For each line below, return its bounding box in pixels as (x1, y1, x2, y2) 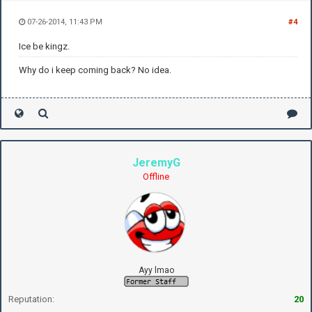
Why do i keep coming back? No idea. (19, 64, 171, 75)
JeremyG (132, 155, 180, 169)
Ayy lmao (138, 265, 174, 275)
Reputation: (8, 293, 54, 304)
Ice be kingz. (19, 40, 70, 52)
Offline (143, 171, 169, 182)
